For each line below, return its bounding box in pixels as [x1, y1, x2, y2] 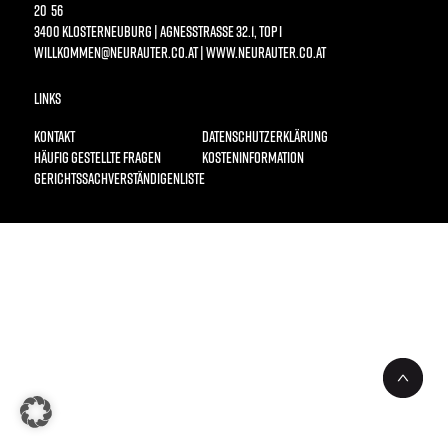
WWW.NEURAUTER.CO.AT [206, 42, 326, 61]
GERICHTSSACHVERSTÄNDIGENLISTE [34, 169, 205, 188]
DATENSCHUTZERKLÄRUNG [202, 127, 328, 146]
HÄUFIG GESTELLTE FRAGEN [34, 148, 161, 167]
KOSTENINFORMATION [202, 148, 304, 167]
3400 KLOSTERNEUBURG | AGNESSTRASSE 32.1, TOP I [34, 21, 279, 40]
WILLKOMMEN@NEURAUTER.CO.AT [34, 42, 198, 61]
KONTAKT [34, 127, 75, 146]
